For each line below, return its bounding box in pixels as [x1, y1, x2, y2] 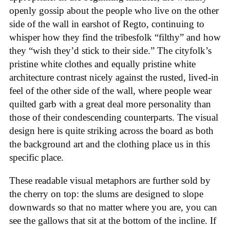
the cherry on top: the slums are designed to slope [9, 188, 203, 199]
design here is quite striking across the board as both [9, 125, 214, 137]
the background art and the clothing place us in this [9, 139, 210, 150]
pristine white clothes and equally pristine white [9, 59, 196, 70]
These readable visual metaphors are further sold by [9, 175, 210, 186]
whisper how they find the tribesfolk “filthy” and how [9, 32, 221, 43]
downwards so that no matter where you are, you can [9, 201, 217, 213]
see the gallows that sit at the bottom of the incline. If [9, 215, 216, 226]
